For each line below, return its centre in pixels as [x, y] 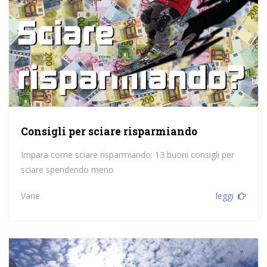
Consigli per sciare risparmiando [109, 132]
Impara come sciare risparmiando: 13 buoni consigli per [127, 155]
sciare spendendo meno [67, 170]
